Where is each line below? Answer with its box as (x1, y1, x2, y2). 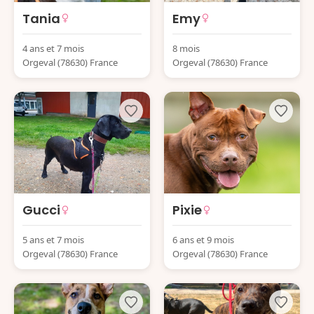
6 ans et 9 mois (172, 233, 234, 246)
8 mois (172, 41, 200, 55)
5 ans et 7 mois (22, 233, 84, 246)
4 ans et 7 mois (22, 41, 84, 55)
